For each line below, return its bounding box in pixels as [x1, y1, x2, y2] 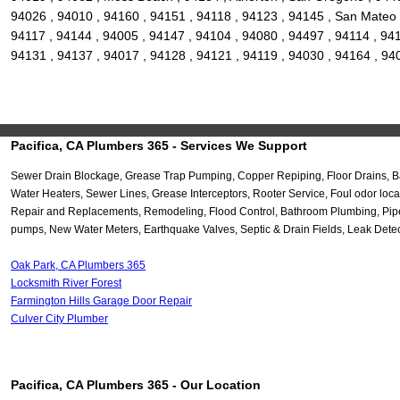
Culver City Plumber [11, 312, 108, 326]
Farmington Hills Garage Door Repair [11, 295, 192, 308]
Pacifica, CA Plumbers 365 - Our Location [11, 378, 261, 393]
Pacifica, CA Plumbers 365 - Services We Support [11, 138, 307, 154]
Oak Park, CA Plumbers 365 [11, 259, 146, 272]
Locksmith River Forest [11, 277, 121, 290]
